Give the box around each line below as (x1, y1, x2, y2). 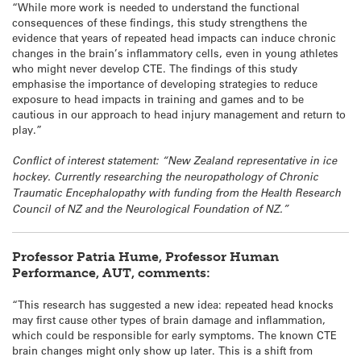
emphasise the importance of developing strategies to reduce (12, 77, 317, 91)
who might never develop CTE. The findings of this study (12, 61, 297, 76)
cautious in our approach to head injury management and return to (12, 107, 346, 122)
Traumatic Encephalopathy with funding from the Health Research (12, 185, 341, 201)
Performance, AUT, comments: (12, 264, 210, 280)
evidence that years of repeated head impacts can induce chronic (12, 31, 336, 45)
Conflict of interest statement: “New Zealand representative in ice (12, 153, 337, 168)
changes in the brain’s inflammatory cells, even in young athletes (12, 46, 338, 60)
